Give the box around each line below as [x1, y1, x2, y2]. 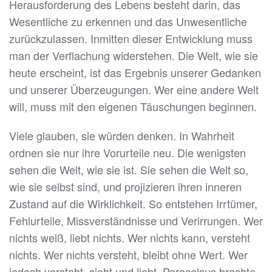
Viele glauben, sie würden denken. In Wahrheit [9, 127, 234, 144]
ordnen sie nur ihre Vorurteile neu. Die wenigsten [9, 144, 246, 161]
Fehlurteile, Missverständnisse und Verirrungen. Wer [9, 212, 263, 229]
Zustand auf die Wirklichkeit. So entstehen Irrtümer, [9, 195, 257, 212]
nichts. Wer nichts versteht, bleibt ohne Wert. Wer [9, 246, 248, 263]
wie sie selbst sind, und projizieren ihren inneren [9, 178, 242, 195]
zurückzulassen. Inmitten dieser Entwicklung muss [9, 30, 253, 47]
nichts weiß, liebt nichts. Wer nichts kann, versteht [9, 229, 250, 246]
